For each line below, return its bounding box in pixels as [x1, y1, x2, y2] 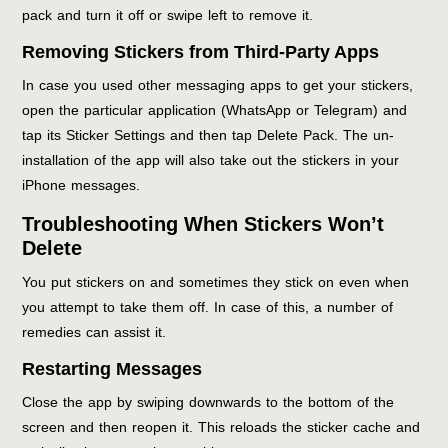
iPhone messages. [22, 171, 141, 199]
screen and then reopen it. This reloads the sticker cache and [22, 413, 421, 441]
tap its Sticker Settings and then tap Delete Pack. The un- [22, 121, 395, 149]
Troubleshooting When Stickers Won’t [22, 212, 385, 235]
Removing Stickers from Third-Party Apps [22, 41, 380, 62]
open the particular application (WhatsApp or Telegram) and [22, 96, 408, 124]
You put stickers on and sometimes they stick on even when [22, 268, 410, 296]
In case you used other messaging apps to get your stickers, [22, 71, 414, 99]
